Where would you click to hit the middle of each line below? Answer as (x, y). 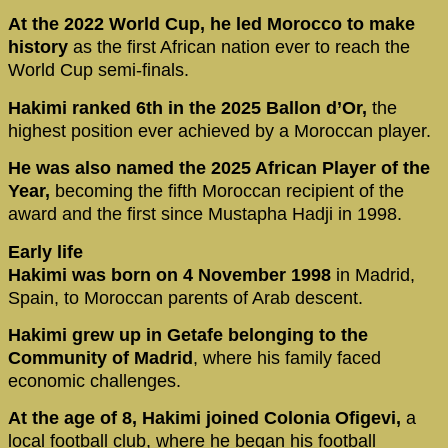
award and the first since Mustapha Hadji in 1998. (205, 214)
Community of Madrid (100, 358)
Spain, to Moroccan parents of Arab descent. (185, 297)
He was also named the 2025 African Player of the (219, 168)
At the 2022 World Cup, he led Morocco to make (211, 24)
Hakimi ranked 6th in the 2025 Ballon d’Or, (190, 107)
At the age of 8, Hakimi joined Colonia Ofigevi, (204, 418)
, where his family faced (287, 358)
